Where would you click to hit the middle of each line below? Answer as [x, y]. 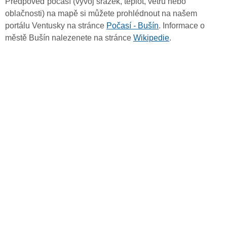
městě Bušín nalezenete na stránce [69, 38]
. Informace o [182, 26]
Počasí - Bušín [133, 26]
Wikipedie [151, 38]
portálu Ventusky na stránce [56, 26]
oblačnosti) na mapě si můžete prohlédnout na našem [101, 14]
